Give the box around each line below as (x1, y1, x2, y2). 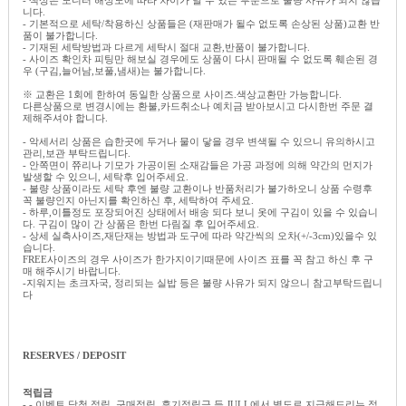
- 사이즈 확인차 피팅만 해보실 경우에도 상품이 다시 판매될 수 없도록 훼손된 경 (23, 53, 378, 64)
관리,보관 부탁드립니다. (23, 147, 130, 159)
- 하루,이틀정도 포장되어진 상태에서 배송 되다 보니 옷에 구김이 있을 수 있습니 (23, 206, 378, 217)
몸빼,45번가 (23, 312, 76, 324)
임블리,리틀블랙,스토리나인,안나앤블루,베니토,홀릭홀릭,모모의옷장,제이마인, (23, 300, 373, 312)
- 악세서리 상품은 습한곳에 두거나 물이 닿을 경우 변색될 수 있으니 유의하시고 (23, 135, 375, 147)
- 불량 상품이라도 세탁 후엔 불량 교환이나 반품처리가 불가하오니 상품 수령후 (23, 182, 372, 194)
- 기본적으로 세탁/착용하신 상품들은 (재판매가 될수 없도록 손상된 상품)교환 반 (23, 17, 380, 29)
